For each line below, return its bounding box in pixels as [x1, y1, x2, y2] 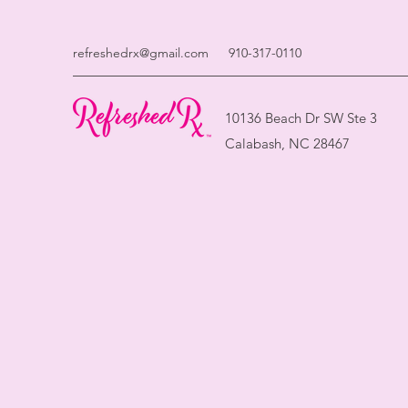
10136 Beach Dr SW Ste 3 [225, 108, 381, 127]
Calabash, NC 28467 [225, 134, 350, 152]
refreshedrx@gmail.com [73, 45, 209, 61]
